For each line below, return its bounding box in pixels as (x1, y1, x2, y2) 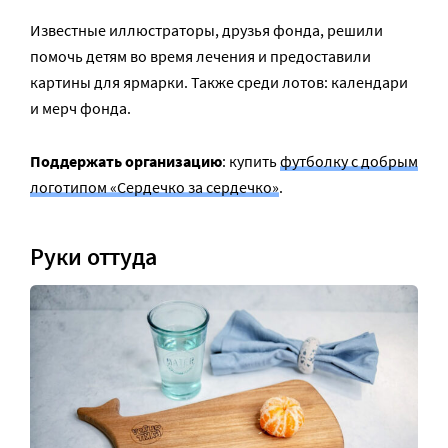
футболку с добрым (280, 151, 418, 172)
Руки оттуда (30, 240, 157, 272)
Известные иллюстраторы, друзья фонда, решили (30, 20, 383, 41)
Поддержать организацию (30, 151, 222, 172)
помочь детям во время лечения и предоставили (30, 46, 371, 67)
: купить (222, 151, 280, 172)
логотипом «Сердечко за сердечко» (30, 177, 279, 198)
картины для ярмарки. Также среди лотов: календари (30, 72, 408, 93)
